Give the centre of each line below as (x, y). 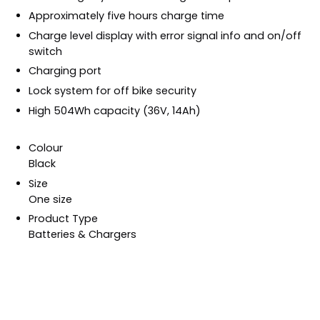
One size (50, 199)
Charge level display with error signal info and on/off (165, 35)
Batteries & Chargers (82, 235)
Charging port (65, 71)
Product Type (63, 219)
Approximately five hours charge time (126, 15)
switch (45, 51)
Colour (46, 147)
